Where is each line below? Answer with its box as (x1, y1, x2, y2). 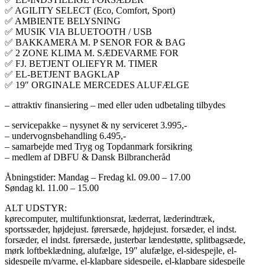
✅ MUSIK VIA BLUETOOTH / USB (5, 26, 152, 37)
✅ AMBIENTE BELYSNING (5, 15, 121, 26)
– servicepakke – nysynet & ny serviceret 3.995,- (5, 119, 187, 130)
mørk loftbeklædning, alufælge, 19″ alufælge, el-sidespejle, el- (5, 245, 237, 256)
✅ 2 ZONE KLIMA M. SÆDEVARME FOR (5, 47, 179, 58)
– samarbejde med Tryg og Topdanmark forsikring (5, 141, 192, 151)
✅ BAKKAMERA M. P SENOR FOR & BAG (5, 37, 186, 47)
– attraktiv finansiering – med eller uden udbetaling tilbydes (5, 99, 225, 110)
